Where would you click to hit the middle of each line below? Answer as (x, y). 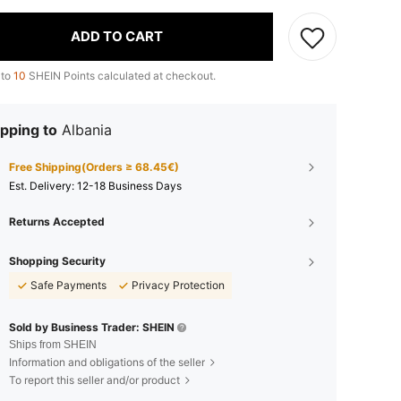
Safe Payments (68, 285)
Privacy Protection (178, 285)
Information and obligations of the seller (107, 362)
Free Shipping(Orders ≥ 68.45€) (94, 166)
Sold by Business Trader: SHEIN (92, 327)
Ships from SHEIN (53, 344)
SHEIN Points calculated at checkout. (121, 75)
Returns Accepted (57, 221)
